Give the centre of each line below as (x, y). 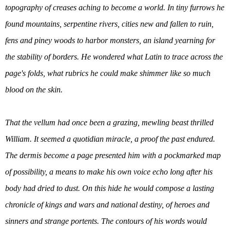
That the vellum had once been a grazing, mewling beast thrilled (109, 122)
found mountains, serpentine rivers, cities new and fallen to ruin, (109, 24)
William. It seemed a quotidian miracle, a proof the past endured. (110, 139)
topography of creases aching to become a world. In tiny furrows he (115, 7)
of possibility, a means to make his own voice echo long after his (109, 171)
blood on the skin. (34, 89)
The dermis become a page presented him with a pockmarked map (113, 155)
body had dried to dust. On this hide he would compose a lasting (110, 188)
